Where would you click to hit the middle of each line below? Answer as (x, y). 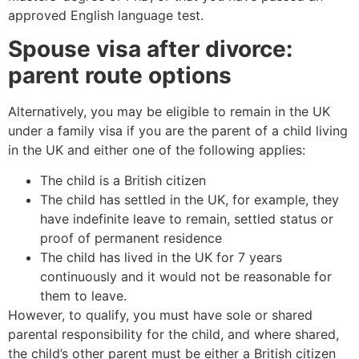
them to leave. (83, 296)
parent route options (120, 76)
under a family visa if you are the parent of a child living (178, 131)
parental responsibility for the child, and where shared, (173, 335)
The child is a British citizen (123, 181)
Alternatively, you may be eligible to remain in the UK (169, 112)
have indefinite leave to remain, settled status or (187, 219)
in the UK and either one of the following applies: (157, 150)
